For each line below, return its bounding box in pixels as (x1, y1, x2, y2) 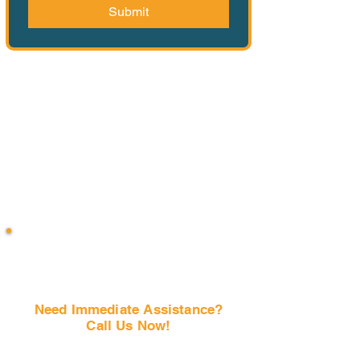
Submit (108, 4, 149, 19)
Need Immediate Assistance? (34, 301, 223, 317)
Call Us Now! (86, 317, 171, 333)
